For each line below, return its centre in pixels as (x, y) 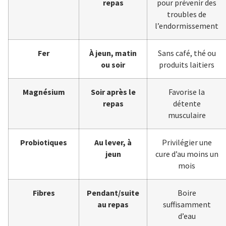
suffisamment (187, 205)
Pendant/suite (113, 193)
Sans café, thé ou (187, 53)
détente (187, 104)
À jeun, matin (113, 53)
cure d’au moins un (187, 154)
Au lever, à (113, 143)
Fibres (44, 193)
